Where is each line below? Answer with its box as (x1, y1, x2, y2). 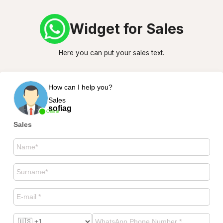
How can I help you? (48, 83, 112, 91)
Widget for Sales (69, 20, 184, 37)
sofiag (48, 104, 72, 112)
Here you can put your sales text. (59, 49, 164, 57)
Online (46, 109, 59, 114)
